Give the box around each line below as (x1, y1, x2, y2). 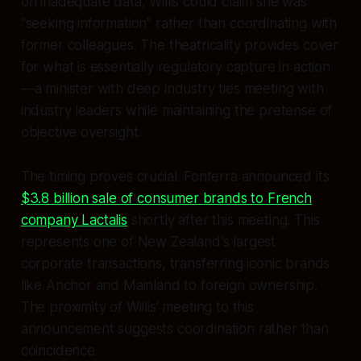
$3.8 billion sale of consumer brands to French (20, 189, 312, 206)
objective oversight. (20, 123, 142, 140)
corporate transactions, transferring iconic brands (20, 255, 330, 272)
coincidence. (20, 342, 98, 359)
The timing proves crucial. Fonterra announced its (20, 168, 330, 185)
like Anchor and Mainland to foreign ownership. (20, 276, 317, 293)
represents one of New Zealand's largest (20, 233, 276, 250)
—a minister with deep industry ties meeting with (20, 80, 324, 97)
